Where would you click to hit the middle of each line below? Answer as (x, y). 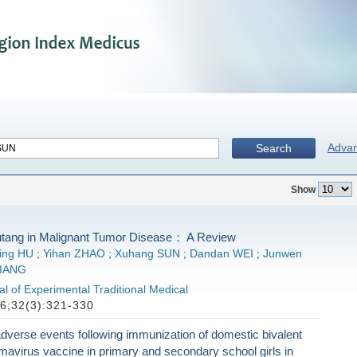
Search (274, 148)
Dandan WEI (221, 254)
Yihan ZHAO (74, 254)
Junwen (282, 254)
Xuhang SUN (147, 254)
